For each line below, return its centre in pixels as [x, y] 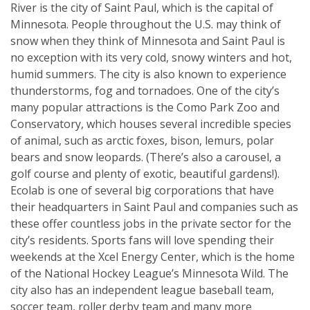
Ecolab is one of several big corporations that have [142, 190]
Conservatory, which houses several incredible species [151, 124]
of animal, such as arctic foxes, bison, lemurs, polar [142, 140]
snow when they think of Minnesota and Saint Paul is [148, 40]
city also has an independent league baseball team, [142, 290]
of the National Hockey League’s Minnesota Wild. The [149, 273]
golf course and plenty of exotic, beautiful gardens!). [145, 173]
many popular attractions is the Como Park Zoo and [145, 107]
